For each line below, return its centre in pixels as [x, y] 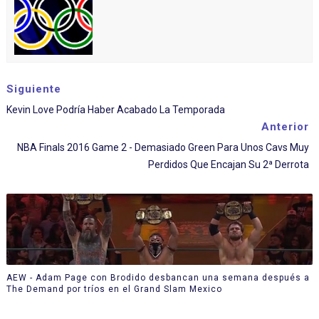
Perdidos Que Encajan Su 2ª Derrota [229, 164]
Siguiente [33, 89]
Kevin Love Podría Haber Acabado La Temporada [115, 110]
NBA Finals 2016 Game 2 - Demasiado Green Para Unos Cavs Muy [163, 147]
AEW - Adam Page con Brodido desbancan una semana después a [158, 277]
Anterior [286, 127]
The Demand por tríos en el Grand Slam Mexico [114, 289]
